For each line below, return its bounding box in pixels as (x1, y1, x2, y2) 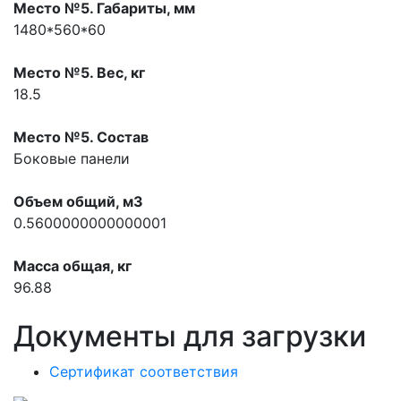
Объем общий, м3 (13, 192, 143, 211)
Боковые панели (13, 149, 130, 168)
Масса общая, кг (13, 257, 132, 276)
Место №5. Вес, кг (13, 64, 145, 82)
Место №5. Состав (13, 128, 149, 147)
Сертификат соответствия (49, 363, 238, 381)
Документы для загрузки (13, 319, 366, 354)
